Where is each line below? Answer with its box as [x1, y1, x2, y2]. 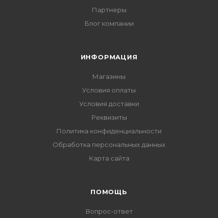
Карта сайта [89, 154, 129, 163]
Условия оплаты [82, 86, 136, 94]
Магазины [92, 73, 126, 81]
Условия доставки [79, 100, 139, 108]
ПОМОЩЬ [91, 188, 127, 196]
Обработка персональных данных [53, 141, 165, 149]
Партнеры [91, 6, 127, 14]
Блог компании [84, 19, 134, 28]
